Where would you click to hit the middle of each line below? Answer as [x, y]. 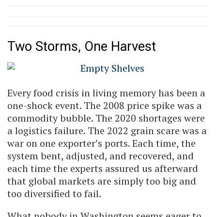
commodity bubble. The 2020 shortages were [106, 118]
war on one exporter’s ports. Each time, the [101, 143]
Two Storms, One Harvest [82, 47]
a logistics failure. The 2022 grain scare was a [107, 130]
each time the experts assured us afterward [103, 168]
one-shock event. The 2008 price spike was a [105, 105]
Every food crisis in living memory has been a [106, 93]
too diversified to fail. [54, 193]
